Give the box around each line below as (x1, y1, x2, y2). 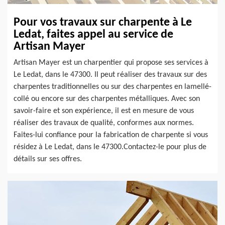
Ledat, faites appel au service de (14, 29, 173, 41)
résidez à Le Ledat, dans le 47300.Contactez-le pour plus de (14, 143, 206, 152)
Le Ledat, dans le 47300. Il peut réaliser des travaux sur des (14, 71, 207, 79)
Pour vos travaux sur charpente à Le (14, 17, 192, 29)
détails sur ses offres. (14, 155, 82, 164)
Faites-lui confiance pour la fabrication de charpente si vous (14, 131, 208, 140)
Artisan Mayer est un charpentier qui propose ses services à (14, 59, 208, 67)
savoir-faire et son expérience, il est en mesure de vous (14, 107, 194, 116)
